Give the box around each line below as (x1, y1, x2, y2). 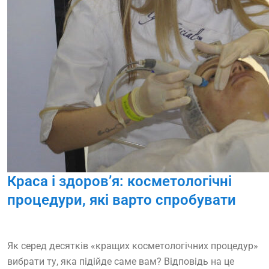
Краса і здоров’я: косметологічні (7, 173, 232, 190)
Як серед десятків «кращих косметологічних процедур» (7, 240, 258, 252)
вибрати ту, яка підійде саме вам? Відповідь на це (7, 256, 234, 268)
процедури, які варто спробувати (7, 192, 236, 209)
